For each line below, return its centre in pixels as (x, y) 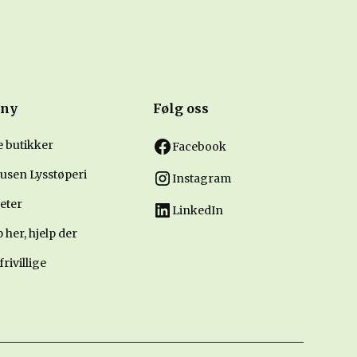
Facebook (200, 146)
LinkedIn (198, 210)
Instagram (202, 178)
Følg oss (181, 108)
